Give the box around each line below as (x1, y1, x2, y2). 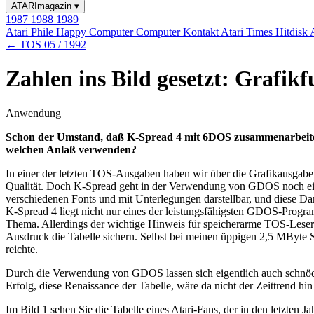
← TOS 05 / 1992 (6, 39, 86, 50)
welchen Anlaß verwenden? (6, 143, 137, 156)
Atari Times (221, 26, 275, 38)
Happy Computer (56, 26, 136, 38)
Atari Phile (6, 26, 56, 38)
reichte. (6, 243, 38, 255)
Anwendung (6, 107, 61, 119)
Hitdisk (275, 26, 310, 38)
